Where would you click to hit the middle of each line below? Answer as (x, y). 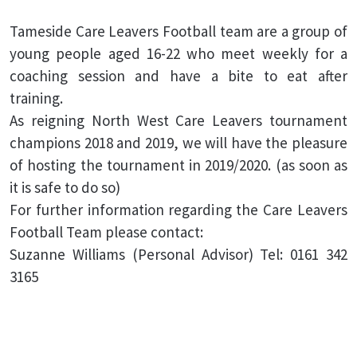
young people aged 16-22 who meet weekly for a (178, 53)
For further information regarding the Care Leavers (178, 210)
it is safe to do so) (65, 187)
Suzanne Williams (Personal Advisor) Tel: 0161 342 (178, 254)
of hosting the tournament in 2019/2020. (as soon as (178, 165)
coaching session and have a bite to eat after (178, 76)
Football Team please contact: (106, 232)
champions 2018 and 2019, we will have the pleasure (178, 143)
